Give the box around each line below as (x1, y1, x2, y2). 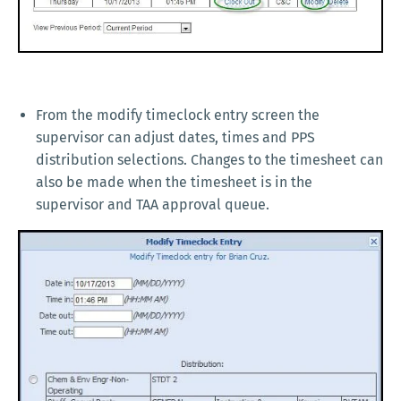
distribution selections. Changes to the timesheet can (36, 151, 383, 169)
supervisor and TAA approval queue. (36, 196, 269, 214)
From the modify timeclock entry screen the (36, 107, 320, 124)
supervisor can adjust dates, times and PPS (36, 129, 315, 147)
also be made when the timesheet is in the (36, 174, 312, 192)
